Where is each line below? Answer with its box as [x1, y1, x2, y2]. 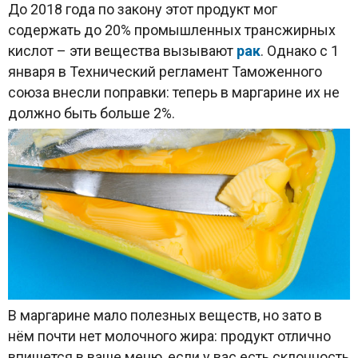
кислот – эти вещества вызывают [8, 42, 237, 60]
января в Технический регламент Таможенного [8, 63, 322, 81]
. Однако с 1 [261, 42, 339, 60]
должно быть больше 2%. [8, 105, 175, 122]
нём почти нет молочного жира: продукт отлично [8, 328, 331, 345]
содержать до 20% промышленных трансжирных [8, 22, 336, 39]
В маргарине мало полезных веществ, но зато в [8, 307, 322, 324]
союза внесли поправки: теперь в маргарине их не [8, 84, 340, 101]
